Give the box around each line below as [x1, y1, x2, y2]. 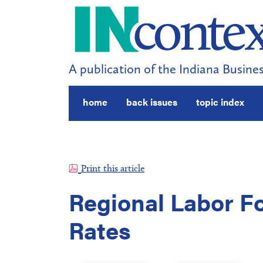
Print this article [81, 163, 144, 174]
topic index [196, 95, 244, 109]
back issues [126, 95, 177, 109]
